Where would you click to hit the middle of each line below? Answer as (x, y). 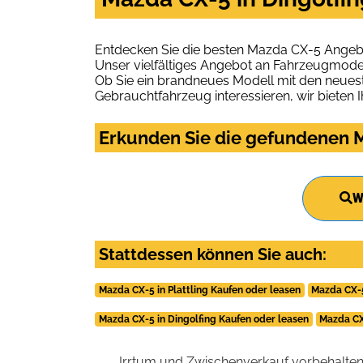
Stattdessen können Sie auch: (213, 254)
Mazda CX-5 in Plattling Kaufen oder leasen (199, 290)
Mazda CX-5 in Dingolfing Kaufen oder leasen (203, 319)
